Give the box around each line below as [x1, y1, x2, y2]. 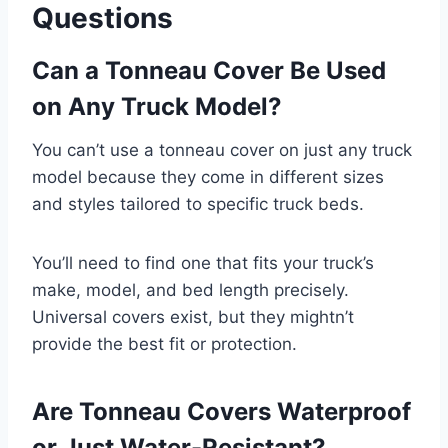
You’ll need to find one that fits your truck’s [32, 252, 374, 273]
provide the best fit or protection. [32, 333, 297, 354]
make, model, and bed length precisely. [32, 279, 349, 300]
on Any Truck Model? [32, 91, 282, 121]
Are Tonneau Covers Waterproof [32, 396, 411, 426]
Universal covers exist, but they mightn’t [32, 306, 354, 327]
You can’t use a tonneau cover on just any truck [32, 139, 412, 160]
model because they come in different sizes [32, 166, 384, 187]
